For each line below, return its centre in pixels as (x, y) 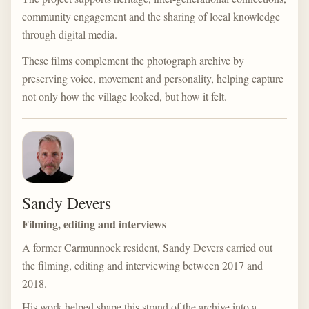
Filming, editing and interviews (94, 224)
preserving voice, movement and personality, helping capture (153, 78)
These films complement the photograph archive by (133, 60)
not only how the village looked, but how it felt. (124, 96)
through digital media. (70, 34)
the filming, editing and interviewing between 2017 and (142, 265)
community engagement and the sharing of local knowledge (151, 16)
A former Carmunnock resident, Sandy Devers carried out (147, 247)
